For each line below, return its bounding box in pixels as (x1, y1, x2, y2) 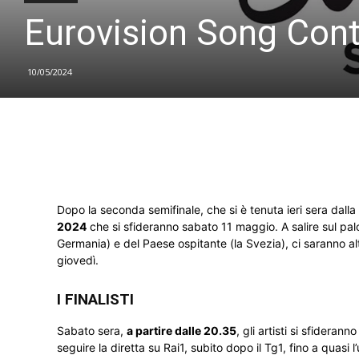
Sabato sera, (57, 324, 127, 337)
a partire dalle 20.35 (127, 324, 236, 337)
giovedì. (57, 253, 99, 267)
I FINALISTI (57, 290, 138, 309)
